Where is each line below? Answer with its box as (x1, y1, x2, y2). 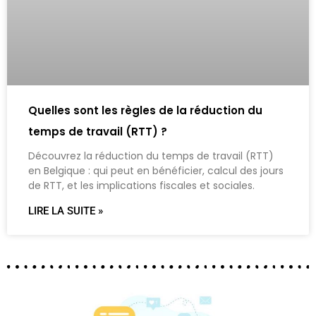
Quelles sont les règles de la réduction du (28, 102, 262, 118)
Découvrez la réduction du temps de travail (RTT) (28, 148, 274, 163)
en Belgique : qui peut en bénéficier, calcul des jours (28, 163, 284, 178)
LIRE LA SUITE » (28, 204, 103, 217)
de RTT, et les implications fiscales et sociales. (28, 178, 255, 193)
